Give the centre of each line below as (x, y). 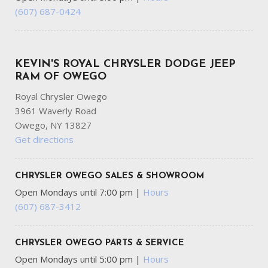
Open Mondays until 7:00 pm (75, 192)
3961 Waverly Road (56, 111)
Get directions (44, 140)
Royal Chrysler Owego (61, 97)
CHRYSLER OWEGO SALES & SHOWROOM (110, 176)
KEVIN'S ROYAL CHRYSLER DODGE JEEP (125, 65)
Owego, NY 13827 (53, 125)
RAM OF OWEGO (61, 77)
